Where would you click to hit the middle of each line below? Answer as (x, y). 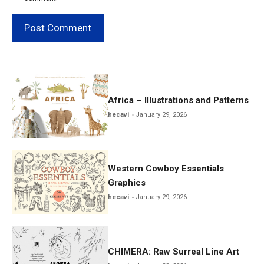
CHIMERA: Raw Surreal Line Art (174, 252)
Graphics (127, 183)
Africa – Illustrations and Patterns (179, 100)
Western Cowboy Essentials (166, 169)
